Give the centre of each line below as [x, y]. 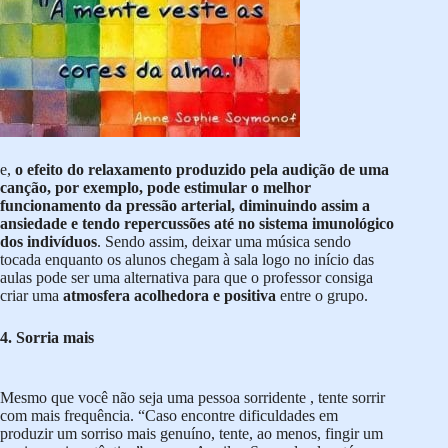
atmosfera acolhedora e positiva [169, 296]
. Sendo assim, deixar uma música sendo [224, 242]
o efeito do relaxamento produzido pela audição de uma [202, 170]
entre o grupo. [322, 296]
